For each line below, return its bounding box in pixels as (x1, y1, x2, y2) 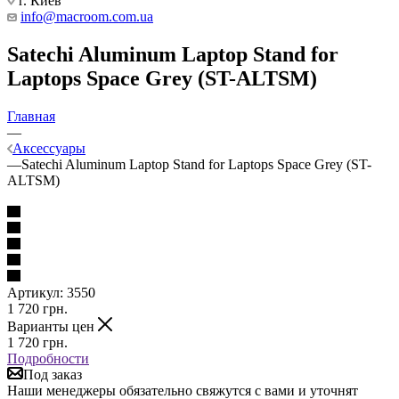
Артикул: (7, 284, 63, 300)
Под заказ (23, 366, 82, 382)
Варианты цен (7, 318, 98, 334)
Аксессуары (12, 140, 85, 156)
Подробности (7, 350, 89, 366)
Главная (7, 108, 55, 124)
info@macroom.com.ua (20, 9, 153, 24)
